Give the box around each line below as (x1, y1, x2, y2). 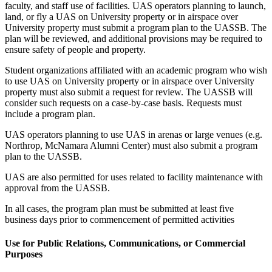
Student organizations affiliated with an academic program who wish (5, 65, 267, 75)
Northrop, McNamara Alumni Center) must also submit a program (5, 140, 257, 151)
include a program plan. (5, 109, 95, 119)
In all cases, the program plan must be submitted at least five (5, 203, 234, 214)
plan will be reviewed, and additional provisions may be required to (5, 33, 262, 44)
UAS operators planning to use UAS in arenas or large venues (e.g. (5, 129, 262, 140)
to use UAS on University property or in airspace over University (5, 76, 254, 86)
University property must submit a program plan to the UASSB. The (5, 22, 267, 33)
